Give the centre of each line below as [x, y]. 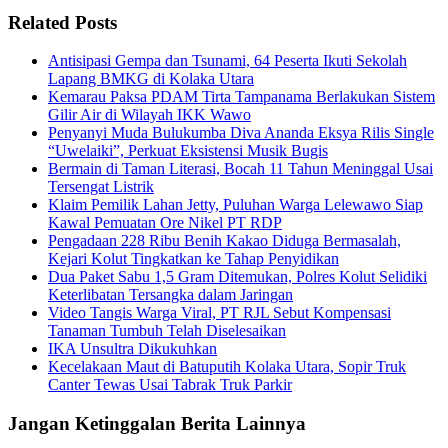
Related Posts [62, 22]
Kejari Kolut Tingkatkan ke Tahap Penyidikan [193, 259]
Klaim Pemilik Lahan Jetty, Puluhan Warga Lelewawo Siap [235, 205]
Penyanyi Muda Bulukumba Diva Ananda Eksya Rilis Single [241, 133]
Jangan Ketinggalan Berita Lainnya [157, 424]
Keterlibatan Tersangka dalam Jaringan [170, 295]
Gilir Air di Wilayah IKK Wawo [149, 115]
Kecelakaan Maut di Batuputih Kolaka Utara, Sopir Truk [227, 367]
